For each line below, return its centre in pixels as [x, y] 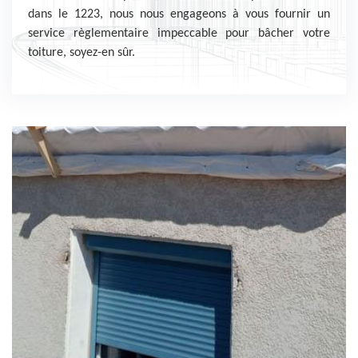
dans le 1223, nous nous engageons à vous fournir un [179, 14]
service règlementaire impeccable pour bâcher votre [179, 34]
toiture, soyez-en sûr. [82, 53]
